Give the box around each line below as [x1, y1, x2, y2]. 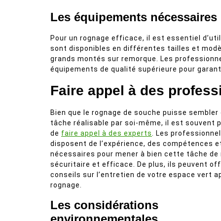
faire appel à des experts [61, 129, 152, 137]
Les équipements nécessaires [50, 10, 217, 24]
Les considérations [50, 198, 158, 212]
